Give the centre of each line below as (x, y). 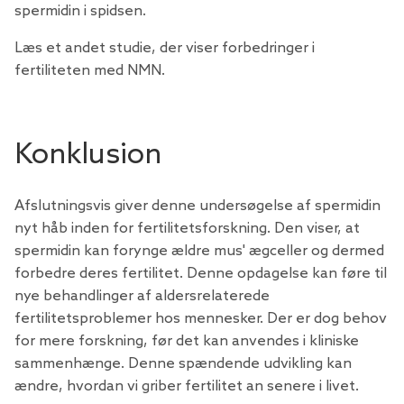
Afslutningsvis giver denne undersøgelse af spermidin (197, 206)
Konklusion (88, 156)
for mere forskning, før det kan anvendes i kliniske (187, 341)
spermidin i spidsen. (80, 12)
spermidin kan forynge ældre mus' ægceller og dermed (199, 251)
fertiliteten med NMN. (90, 71)
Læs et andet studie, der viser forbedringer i (165, 49)
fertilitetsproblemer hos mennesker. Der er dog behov (201, 319)
